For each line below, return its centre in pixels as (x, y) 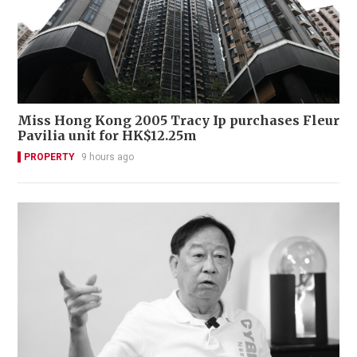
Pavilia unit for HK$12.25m (107, 136)
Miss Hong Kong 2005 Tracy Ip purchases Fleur (178, 121)
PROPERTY (49, 157)
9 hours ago (108, 157)
